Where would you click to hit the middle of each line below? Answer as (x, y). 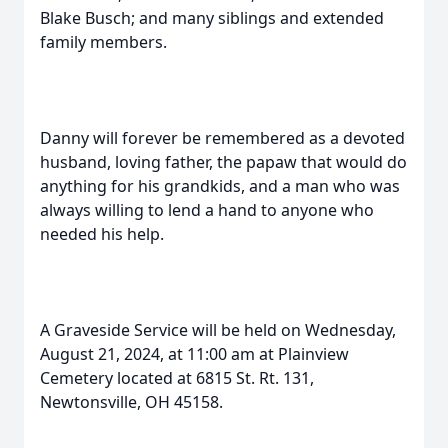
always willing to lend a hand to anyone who (207, 210)
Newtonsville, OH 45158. (131, 402)
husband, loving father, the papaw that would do (223, 162)
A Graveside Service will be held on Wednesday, (218, 330)
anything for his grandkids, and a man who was (220, 186)
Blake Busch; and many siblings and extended (212, 18)
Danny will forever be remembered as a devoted (222, 138)
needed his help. (102, 234)
